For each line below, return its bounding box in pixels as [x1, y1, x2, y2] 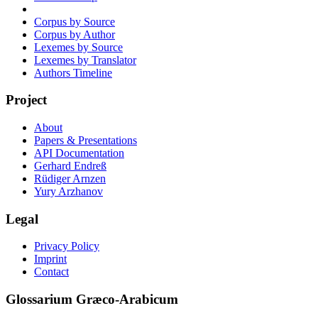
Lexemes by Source [34, 40, 123, 53]
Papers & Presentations [34, 134, 137, 146]
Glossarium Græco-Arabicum [6, 292, 178, 307]
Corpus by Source [34, 15, 115, 28]
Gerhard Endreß [34, 160, 106, 172]
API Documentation [34, 147, 124, 159]
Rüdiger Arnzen [34, 172, 106, 185]
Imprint [34, 253, 67, 265]
